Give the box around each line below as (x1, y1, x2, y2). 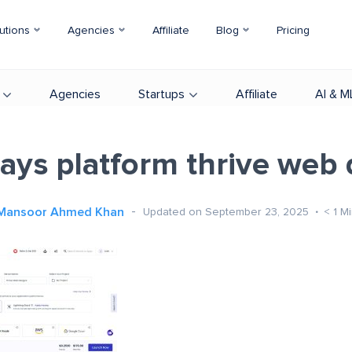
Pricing (277, 25, 310, 36)
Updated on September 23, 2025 (142, 206, 312, 218)
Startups (138, 88, 185, 101)
